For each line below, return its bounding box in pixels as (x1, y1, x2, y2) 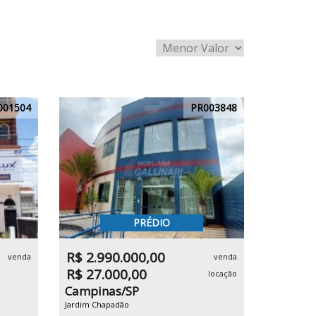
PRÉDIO (133, 216, 170, 229)
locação (208, 268, 237, 279)
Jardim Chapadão (64, 299, 129, 310)
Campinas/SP (64, 283, 139, 299)
